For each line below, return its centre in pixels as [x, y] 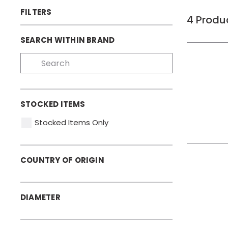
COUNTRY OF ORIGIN [62, 160]
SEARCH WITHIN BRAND [68, 40]
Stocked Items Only [72, 122]
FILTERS [36, 12]
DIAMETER [40, 197]
